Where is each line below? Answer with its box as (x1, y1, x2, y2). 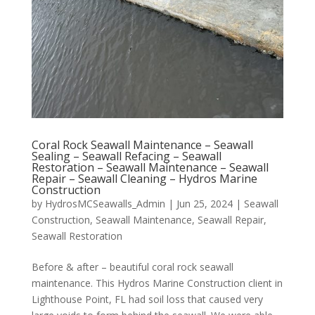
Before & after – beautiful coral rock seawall (31, 260, 233, 274)
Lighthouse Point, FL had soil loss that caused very (31, 292, 263, 307)
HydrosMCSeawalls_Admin (44, 197, 165, 211)
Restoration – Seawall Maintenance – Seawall (31, 160, 269, 176)
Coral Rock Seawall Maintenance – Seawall (31, 137, 253, 153)
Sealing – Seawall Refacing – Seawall (31, 148, 221, 165)
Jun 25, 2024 (176, 197, 233, 211)
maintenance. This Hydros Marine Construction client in (31, 276, 283, 290)
